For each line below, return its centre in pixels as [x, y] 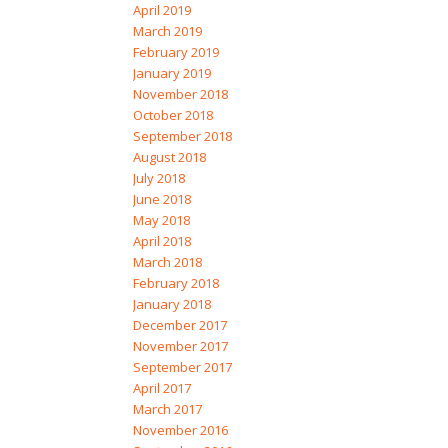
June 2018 [161, 199]
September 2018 [182, 136]
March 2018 [167, 262]
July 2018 [158, 178]
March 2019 [167, 31]
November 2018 [180, 94]
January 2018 [171, 304]
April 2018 [161, 241]
